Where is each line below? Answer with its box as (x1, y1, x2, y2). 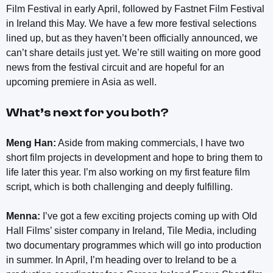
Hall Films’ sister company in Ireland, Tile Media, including (6, 225, 257, 236)
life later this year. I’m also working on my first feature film (6, 167, 250, 178)
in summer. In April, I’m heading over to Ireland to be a (6, 255, 236, 266)
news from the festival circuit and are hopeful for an (6, 62, 224, 73)
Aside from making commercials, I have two (56, 138, 244, 149)
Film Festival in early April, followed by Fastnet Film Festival (6, 4, 264, 15)
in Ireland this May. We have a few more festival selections (6, 18, 257, 29)
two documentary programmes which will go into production (6, 240, 261, 251)
